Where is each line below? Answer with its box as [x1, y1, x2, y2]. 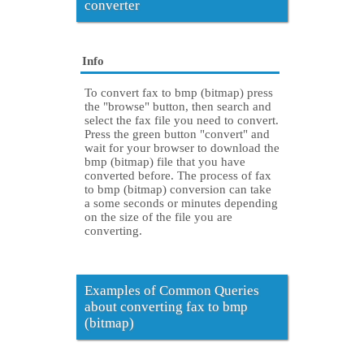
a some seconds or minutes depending [84, 197, 278, 210]
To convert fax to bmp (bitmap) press [84, 86, 273, 100]
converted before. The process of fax [84, 169, 271, 183]
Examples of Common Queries [84, 283, 259, 299]
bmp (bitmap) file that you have [84, 155, 245, 169]
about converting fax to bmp [84, 299, 248, 315]
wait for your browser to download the [84, 141, 279, 155]
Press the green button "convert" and [84, 128, 270, 141]
